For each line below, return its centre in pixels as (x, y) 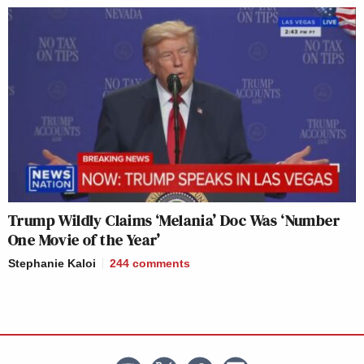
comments (161, 264)
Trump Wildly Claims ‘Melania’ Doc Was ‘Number (174, 221)
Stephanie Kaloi (52, 264)
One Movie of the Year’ (84, 240)
